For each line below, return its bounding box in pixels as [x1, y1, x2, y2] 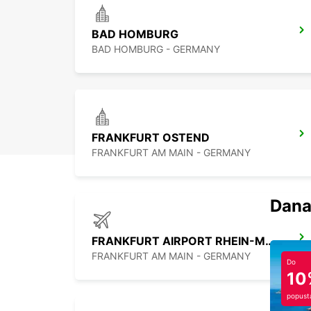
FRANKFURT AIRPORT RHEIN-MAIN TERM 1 [265, 234, 274, 249]
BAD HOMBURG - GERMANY [92, 43, 220, 56]
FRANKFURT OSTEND [92, 131, 210, 145]
